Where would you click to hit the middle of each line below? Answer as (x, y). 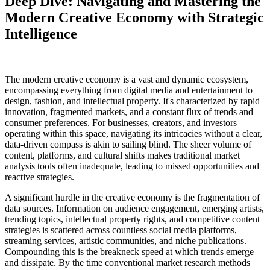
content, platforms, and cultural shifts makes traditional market (122, 155)
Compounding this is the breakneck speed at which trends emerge (129, 252)
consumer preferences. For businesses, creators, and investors (121, 123)
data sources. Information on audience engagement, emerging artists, (134, 209)
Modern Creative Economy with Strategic (134, 17)
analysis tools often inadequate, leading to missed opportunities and (132, 166)
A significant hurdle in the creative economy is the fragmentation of (132, 198)
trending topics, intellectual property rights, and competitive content (132, 219)
